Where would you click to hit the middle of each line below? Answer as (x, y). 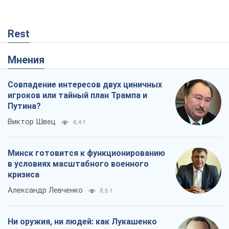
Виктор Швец (32, 122)
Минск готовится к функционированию (86, 153)
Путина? (24, 106)
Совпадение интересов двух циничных (85, 85)
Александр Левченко (45, 190)
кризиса (24, 175)
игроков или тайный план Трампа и (77, 96)
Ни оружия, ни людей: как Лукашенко (82, 222)
